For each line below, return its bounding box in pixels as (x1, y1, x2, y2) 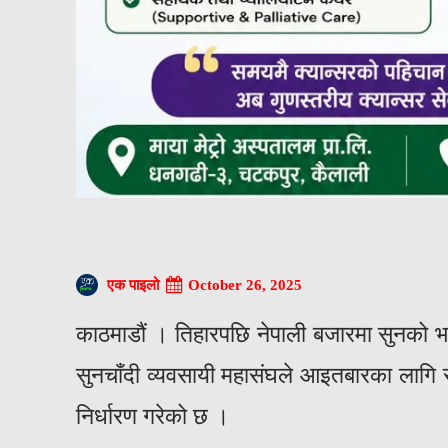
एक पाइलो (107, 276, 159, 293)
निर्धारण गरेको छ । (76, 403, 230, 429)
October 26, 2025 (188, 276, 302, 293)
